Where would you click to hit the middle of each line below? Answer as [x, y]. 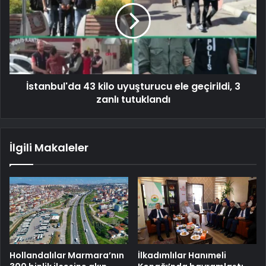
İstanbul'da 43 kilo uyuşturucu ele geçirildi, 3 [133, 86]
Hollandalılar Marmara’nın [67, 255]
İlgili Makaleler [49, 147]
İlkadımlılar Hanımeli [182, 255]
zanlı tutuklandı [133, 99]
